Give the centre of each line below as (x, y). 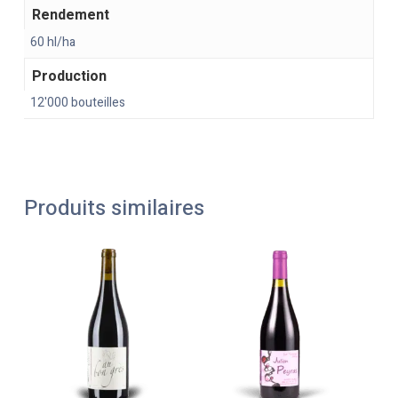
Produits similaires (114, 209)
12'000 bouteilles (77, 103)
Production (69, 76)
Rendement (70, 16)
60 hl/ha (52, 42)
